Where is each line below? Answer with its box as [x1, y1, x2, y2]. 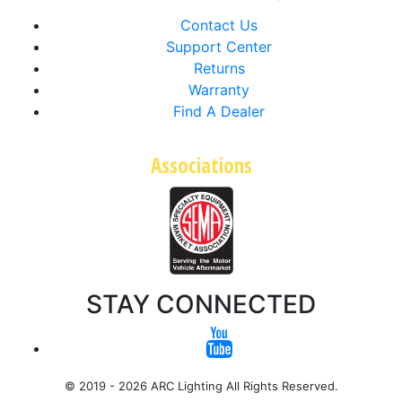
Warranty [188, 81, 249, 100]
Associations [150, 151, 252, 180]
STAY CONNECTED [86, 289, 316, 320]
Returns [193, 59, 245, 78]
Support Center [166, 38, 272, 57]
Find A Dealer [173, 102, 265, 121]
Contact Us [180, 16, 258, 35]
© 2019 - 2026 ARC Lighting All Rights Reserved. [64, 379, 338, 394]
